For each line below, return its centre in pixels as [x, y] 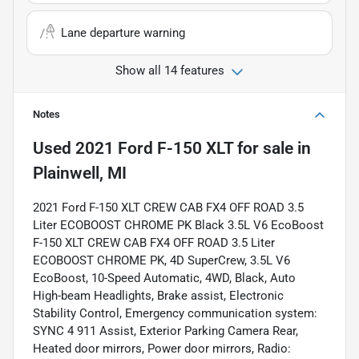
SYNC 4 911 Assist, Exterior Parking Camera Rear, [165, 331]
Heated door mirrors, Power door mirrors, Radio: [162, 348]
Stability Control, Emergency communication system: [175, 313]
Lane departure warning [123, 32]
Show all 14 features [170, 70]
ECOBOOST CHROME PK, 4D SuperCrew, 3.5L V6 [161, 260]
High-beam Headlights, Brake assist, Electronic [158, 295]
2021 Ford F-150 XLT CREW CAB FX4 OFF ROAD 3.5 [168, 207]
